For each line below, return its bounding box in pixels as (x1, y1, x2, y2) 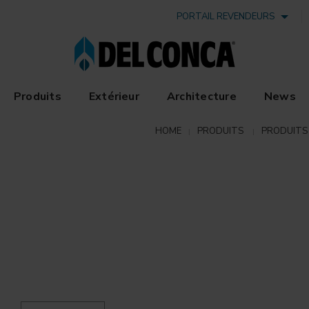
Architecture (166, 89, 237, 104)
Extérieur (88, 89, 139, 104)
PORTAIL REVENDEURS (177, 10, 279, 23)
